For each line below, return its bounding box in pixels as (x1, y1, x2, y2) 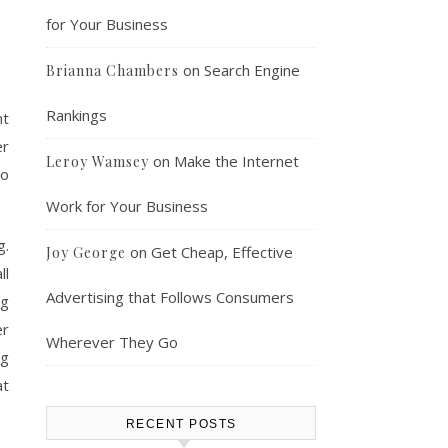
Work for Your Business (46, 196, 208, 216)
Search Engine (204, 60, 300, 80)
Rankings (46, 105, 107, 125)
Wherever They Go (46, 332, 178, 352)
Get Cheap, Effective (151, 242, 293, 262)
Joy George (46, 243, 126, 262)
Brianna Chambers (46, 61, 179, 80)
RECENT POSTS (125, 417, 237, 431)
